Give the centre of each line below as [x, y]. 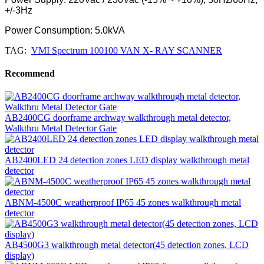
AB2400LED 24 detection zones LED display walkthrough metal [127, 160]
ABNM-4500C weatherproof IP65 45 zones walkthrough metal [123, 203]
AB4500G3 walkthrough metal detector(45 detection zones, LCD [127, 245]
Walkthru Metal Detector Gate [61, 128]
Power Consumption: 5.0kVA [65, 30]
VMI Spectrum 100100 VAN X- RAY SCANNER [127, 50]
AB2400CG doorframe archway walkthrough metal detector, [118, 118]
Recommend [30, 74]
